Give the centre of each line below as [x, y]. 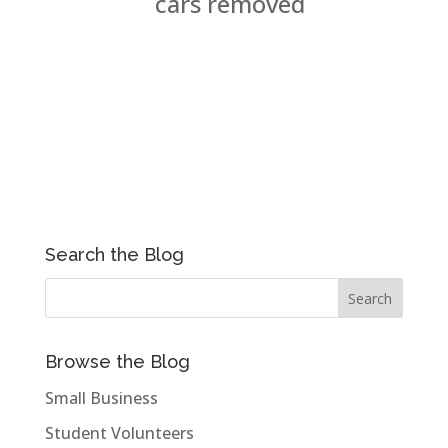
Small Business [101, 398]
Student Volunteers [119, 433]
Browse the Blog [117, 361]
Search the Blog [114, 254]
